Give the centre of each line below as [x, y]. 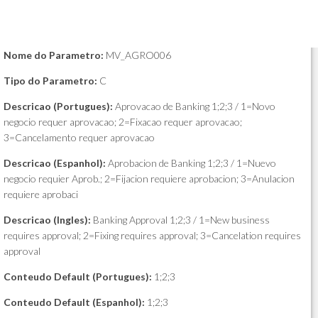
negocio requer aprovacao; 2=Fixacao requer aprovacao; [123, 122]
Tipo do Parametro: [50, 81]
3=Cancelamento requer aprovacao [79, 137]
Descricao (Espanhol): [55, 163]
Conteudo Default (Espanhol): [74, 302]
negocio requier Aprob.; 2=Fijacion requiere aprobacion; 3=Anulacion [149, 179]
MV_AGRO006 [137, 55]
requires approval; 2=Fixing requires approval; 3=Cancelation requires [152, 235]
